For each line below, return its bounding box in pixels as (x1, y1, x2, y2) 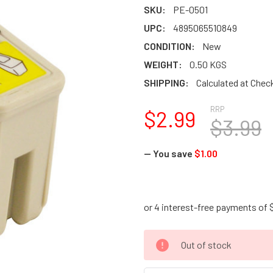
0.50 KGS (190, 58, 227, 70)
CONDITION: (144, 40, 195, 52)
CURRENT (144, 231, 186, 243)
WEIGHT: (144, 58, 182, 70)
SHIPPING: (144, 77, 189, 88)
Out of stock (181, 239, 232, 250)
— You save (144, 147, 193, 159)
